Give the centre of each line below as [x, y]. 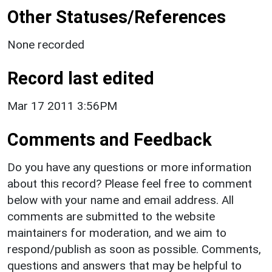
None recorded [46, 44]
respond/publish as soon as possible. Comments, [134, 249]
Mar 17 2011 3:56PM [62, 106]
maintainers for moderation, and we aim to [117, 233]
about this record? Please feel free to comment [130, 183]
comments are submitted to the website [111, 216]
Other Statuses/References [117, 17]
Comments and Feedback [110, 139]
